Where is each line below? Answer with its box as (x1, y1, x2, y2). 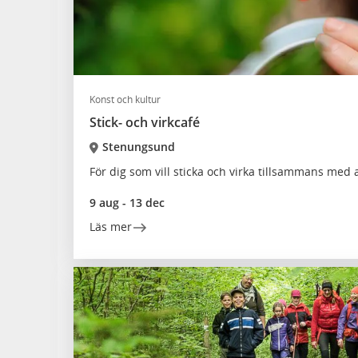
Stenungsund (101, 139, 175, 154)
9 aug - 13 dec (89, 195, 165, 210)
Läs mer (89, 219, 132, 234)
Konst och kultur (89, 93, 161, 106)
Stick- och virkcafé (89, 113, 200, 131)
